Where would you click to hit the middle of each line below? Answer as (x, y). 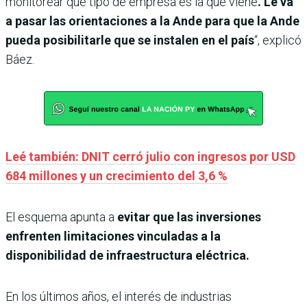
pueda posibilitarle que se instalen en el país (130, 40)
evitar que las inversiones (188, 217)
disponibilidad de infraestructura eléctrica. (127, 256)
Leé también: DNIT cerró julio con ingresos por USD (150, 157)
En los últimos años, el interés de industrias (119, 297)
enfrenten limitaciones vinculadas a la (113, 236)
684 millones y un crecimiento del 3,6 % (116, 176)
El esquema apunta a (60, 217)
